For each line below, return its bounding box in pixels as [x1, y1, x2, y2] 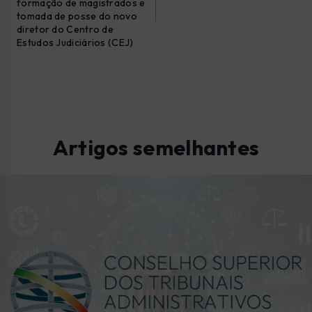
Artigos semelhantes [52, 134, 260, 162]
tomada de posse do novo [17, 10, 137, 23]
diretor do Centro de [17, 23, 114, 36]
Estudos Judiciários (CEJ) [17, 36, 134, 49]
